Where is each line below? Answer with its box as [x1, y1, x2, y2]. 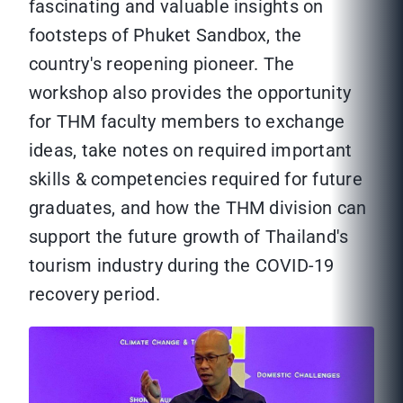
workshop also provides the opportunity [29, 82, 352, 104]
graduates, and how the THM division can [29, 197, 367, 219]
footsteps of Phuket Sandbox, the [29, 24, 302, 47]
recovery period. [29, 283, 160, 306]
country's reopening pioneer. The [29, 53, 295, 76]
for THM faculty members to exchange [29, 111, 345, 133]
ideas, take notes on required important [29, 139, 353, 162]
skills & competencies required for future [29, 168, 363, 191]
